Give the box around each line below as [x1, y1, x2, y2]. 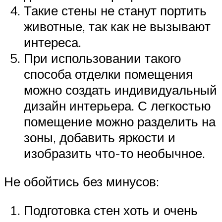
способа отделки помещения [24, 65, 193, 82]
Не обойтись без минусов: [4, 173, 159, 190]
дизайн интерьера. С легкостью [24, 97, 211, 113]
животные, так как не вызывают [24, 18, 211, 34]
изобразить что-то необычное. [24, 145, 205, 161]
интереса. [24, 34, 81, 50]
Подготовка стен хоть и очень [24, 202, 198, 218]
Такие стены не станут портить [24, 2, 207, 18]
